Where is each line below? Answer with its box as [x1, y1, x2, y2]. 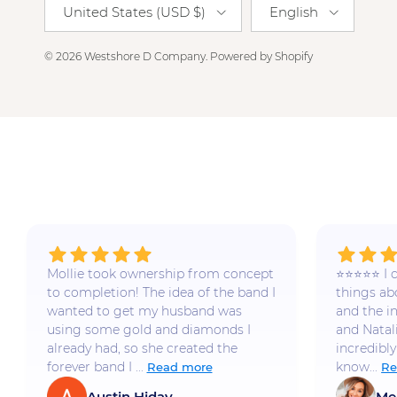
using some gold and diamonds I [46, 322, 251, 339]
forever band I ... [46, 359, 144, 376]
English [269, 3, 318, 20]
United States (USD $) [63, 3, 206, 20]
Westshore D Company [84, 49, 206, 63]
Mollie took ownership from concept [46, 266, 274, 283]
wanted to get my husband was [46, 303, 242, 320]
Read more [146, 360, 213, 375]
